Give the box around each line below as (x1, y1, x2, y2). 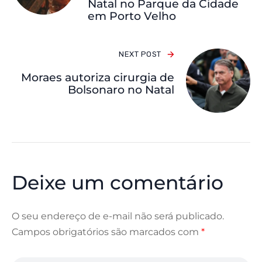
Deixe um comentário (12, 171, 223, 195)
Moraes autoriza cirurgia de (21, 71, 174, 85)
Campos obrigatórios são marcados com (12, 226, 201, 238)
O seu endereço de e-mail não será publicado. (12, 211, 224, 222)
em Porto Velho (88, 9, 176, 23)
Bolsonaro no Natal (68, 83, 174, 97)
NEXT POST (119, 50, 161, 59)
